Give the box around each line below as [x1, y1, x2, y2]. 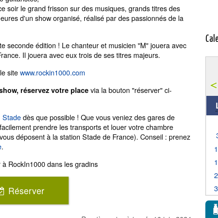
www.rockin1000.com [20, 67, 85, 77]
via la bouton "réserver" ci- [89, 85, 172, 95]
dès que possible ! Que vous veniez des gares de [21, 112, 175, 122]
